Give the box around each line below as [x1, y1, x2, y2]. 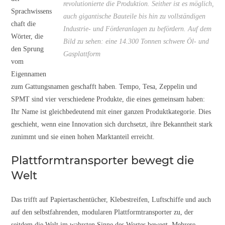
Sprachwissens [11, 7, 52, 15]
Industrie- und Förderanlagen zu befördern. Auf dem [63, 25, 211, 33]
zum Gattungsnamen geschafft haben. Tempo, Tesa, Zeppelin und [11, 82, 197, 90]
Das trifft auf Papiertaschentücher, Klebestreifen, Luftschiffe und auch [11, 195, 211, 203]
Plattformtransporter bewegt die [11, 153, 194, 167]
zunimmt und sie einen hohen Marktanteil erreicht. [11, 133, 155, 141]
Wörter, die [11, 32, 44, 40]
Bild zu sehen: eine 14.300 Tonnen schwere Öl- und [63, 37, 209, 45]
